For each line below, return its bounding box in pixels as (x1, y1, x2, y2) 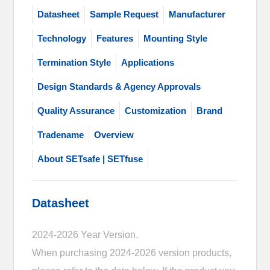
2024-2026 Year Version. (32, 229, 139, 240)
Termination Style (37, 57, 111, 67)
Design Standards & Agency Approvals (37, 81, 201, 92)
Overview (94, 129, 134, 140)
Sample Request (90, 8, 159, 19)
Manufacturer (169, 8, 226, 19)
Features (96, 33, 134, 43)
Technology (37, 33, 87, 43)
